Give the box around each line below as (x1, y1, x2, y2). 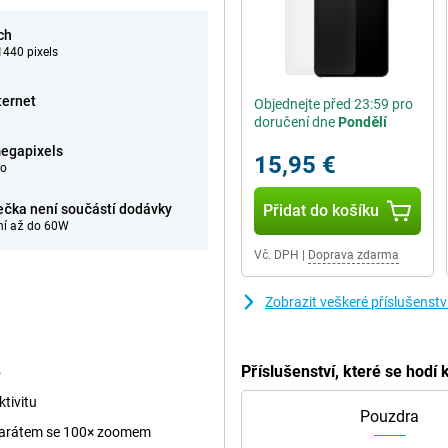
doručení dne (254, 114, 338, 130)
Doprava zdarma (308, 248, 399, 262)
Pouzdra (360, 407, 420, 426)
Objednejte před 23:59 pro (254, 96, 413, 112)
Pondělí (338, 114, 387, 130)
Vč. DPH (254, 248, 299, 262)
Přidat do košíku (263, 201, 380, 220)
